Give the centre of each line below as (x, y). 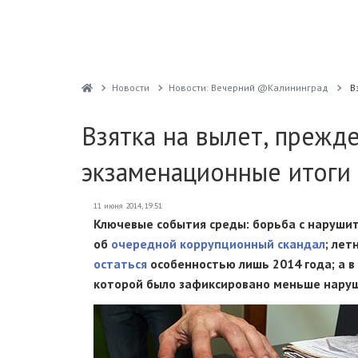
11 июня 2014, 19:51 (128, 206)
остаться (120, 264)
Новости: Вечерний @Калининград (248, 88)
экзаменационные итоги (216, 172)
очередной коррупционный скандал (218, 244)
